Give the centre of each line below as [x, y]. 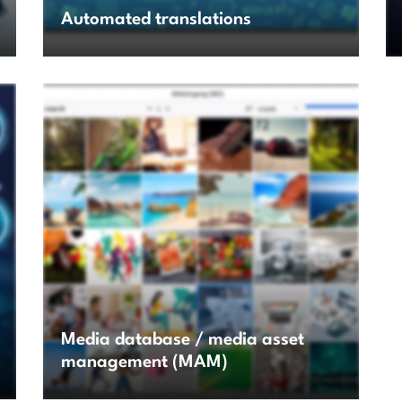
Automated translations [156, 20]
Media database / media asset [183, 341]
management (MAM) [144, 363]
